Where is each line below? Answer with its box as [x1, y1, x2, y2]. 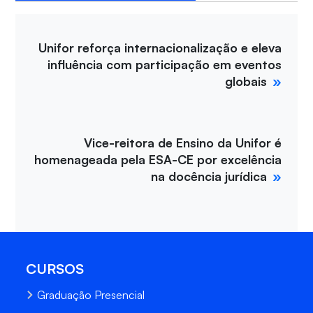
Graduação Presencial [37, 287, 145, 302]
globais [225, 73, 268, 89]
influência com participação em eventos [48, 57, 282, 73]
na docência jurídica [151, 168, 268, 184]
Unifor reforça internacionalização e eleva [38, 40, 282, 56]
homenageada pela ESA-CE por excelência [34, 152, 282, 168]
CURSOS [26, 260, 85, 278]
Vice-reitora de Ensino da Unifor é [84, 135, 282, 151]
